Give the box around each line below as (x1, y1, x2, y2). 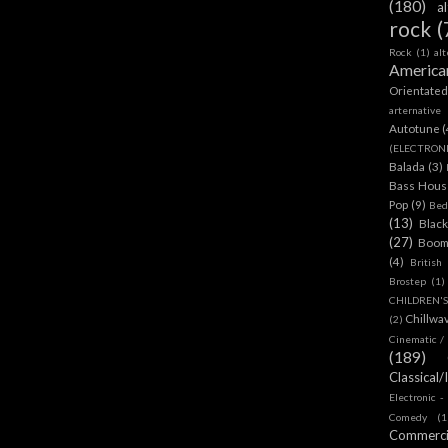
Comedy (389, 410, 427, 423)
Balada (389, 158, 425, 173)
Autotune (389, 120, 440, 135)
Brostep (389, 274, 426, 287)
